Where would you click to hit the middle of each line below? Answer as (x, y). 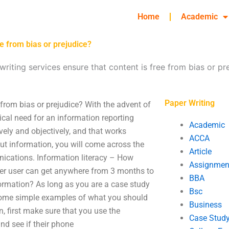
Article (200, 152)
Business (205, 205)
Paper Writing (189, 103)
